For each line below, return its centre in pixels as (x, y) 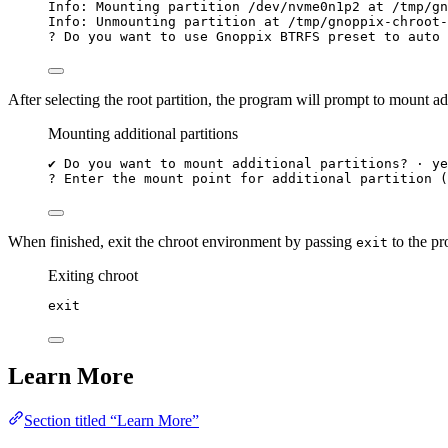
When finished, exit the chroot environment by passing (182, 241)
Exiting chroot (93, 275)
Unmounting (136, 21)
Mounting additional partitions (143, 133)
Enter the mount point (148, 178)
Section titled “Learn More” (111, 421)
